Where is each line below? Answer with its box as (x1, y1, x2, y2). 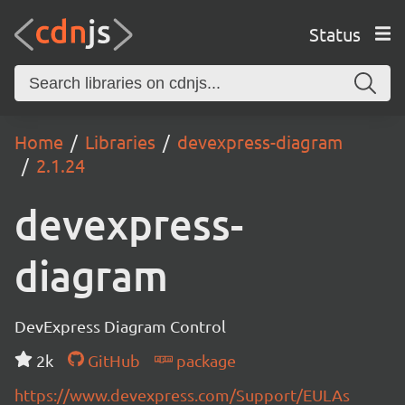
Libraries (85, 130, 155, 153)
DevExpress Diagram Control (14, 316, 226, 335)
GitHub (83, 351, 140, 370)
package (172, 351, 236, 370)
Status (308, 22, 361, 45)
